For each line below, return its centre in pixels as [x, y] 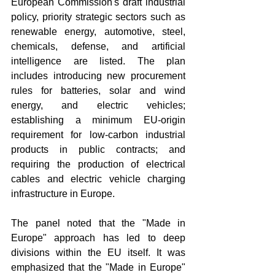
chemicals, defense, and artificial [98, 46]
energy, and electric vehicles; [98, 105]
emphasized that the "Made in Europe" [98, 267]
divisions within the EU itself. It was [98, 252]
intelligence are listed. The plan [98, 61]
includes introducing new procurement [98, 76]
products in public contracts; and [98, 149]
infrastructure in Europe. [63, 193]
